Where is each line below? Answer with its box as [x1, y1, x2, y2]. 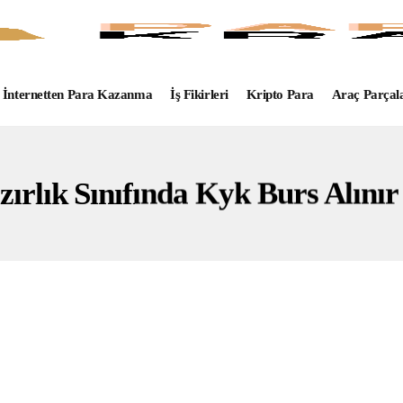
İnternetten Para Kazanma [2, 87, 153, 102]
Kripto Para [246, 87, 314, 102]
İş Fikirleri [170, 87, 228, 102]
